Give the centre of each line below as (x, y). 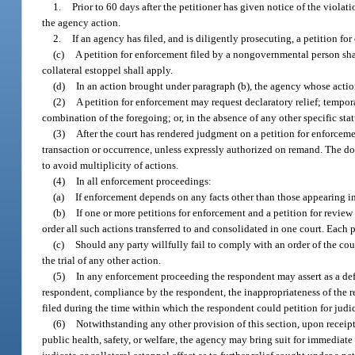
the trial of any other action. (102, 260)
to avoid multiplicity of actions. (111, 165)
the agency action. (82, 22)
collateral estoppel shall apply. (108, 70)
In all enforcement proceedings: (144, 181)
